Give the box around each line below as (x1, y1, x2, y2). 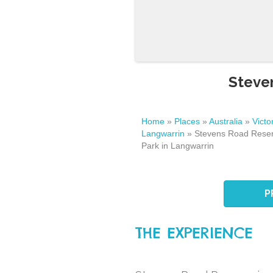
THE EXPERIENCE (135, 224, 253, 242)
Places (174, 116, 200, 126)
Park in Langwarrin (141, 140, 214, 151)
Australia (209, 116, 243, 126)
